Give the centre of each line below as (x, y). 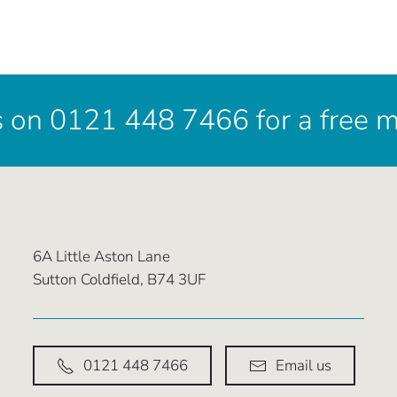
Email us (304, 366)
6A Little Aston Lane (102, 257)
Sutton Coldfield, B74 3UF (120, 280)
